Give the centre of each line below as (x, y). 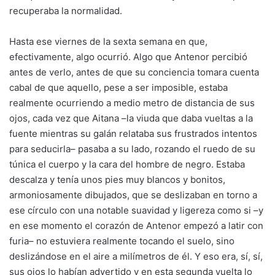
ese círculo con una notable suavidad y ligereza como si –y (136, 210)
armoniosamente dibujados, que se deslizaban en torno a (133, 195)
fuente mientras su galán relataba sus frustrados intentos (133, 134)
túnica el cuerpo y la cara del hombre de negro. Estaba (127, 164)
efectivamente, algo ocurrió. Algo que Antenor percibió (128, 57)
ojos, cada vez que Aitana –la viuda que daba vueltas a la (131, 118)
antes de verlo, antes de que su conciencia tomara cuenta (134, 72)
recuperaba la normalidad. (66, 11)
